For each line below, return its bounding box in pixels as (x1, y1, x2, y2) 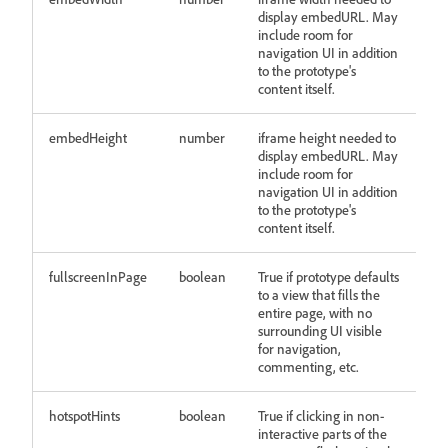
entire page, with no (258, 304, 372, 321)
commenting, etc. (258, 358, 359, 375)
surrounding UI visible (258, 322, 382, 339)
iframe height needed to (258, 129, 396, 146)
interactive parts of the (258, 425, 387, 442)
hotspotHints (49, 407, 120, 424)
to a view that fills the (258, 286, 380, 303)
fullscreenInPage (49, 268, 147, 285)
